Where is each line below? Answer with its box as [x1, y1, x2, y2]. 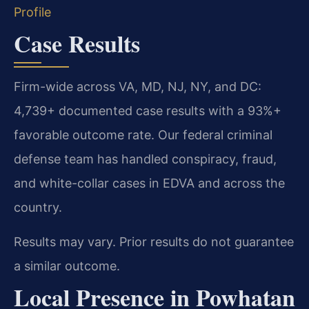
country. [14, 200, 62, 215]
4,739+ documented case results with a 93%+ [14, 103, 281, 119]
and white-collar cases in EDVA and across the [14, 176, 285, 191]
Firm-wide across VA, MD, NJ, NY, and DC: [14, 79, 261, 94]
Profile [14, 4, 51, 19]
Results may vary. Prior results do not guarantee [14, 234, 294, 249]
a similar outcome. [14, 258, 120, 273]
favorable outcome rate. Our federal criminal [14, 128, 272, 143]
